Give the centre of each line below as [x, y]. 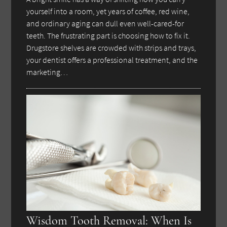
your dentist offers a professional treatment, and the [112, 60]
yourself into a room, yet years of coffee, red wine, [108, 11]
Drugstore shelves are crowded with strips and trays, [111, 47]
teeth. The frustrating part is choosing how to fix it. [108, 35]
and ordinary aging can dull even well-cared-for [105, 23]
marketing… [47, 72]
